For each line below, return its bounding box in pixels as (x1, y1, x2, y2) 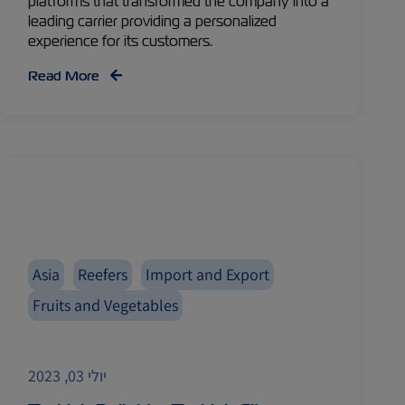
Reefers (78, 264, 128, 285)
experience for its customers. (28, 32, 213, 51)
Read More (28, 67, 104, 85)
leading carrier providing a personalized (28, 12, 278, 31)
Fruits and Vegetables (33, 295, 179, 316)
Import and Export (146, 264, 270, 285)
